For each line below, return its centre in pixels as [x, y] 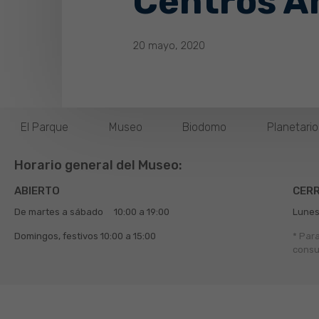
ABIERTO [37, 191]
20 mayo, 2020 [169, 46]
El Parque [45, 127]
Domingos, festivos [57, 236]
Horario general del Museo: [98, 165]
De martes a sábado [59, 212]
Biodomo [205, 127]
